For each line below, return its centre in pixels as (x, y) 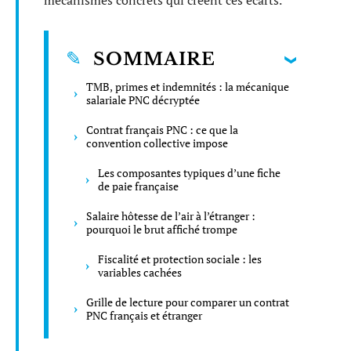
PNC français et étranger (144, 315)
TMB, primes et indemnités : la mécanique (188, 86)
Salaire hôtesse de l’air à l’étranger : (171, 215)
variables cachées (140, 272)
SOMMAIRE (154, 59)
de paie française (138, 186)
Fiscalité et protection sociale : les (180, 259)
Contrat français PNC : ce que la (162, 129)
